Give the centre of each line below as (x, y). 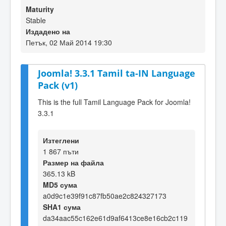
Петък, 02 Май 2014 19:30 (69, 42)
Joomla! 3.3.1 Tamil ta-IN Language (117, 73)
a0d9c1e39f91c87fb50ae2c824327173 (105, 195)
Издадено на (48, 31)
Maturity (40, 9)
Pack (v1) (58, 85)
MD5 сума (60, 184)
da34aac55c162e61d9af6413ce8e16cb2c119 (115, 218)
